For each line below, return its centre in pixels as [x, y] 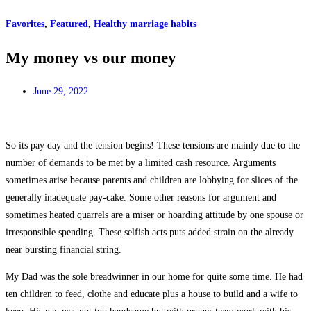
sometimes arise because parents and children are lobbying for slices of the [152, 180]
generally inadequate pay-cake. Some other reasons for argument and [141, 197]
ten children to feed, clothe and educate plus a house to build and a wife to [152, 294]
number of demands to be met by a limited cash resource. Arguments [141, 162]
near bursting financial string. [64, 249]
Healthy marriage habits [145, 24]
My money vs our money [91, 58]
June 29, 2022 [61, 91]
